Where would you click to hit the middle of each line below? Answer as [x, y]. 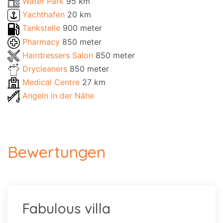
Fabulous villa [66, 209]
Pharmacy [42, 42]
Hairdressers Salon [59, 55]
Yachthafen [45, 15]
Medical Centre [52, 82]
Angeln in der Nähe [58, 96]
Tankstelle [43, 28]
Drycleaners [46, 68]
